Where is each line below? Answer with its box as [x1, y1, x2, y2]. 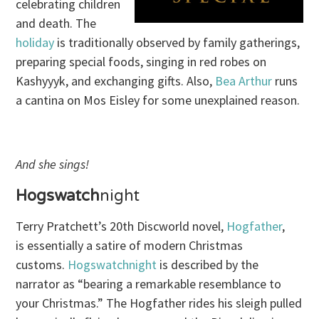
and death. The [16, 14, 97, 31]
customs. [16, 256, 68, 273]
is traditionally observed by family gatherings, [57, 33, 300, 51]
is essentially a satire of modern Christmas [16, 236, 244, 253]
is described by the [157, 256, 259, 273]
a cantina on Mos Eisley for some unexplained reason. [16, 91, 300, 108]
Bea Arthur [215, 72, 273, 89]
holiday [16, 33, 58, 51]
